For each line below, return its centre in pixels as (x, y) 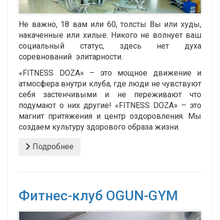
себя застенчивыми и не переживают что (110, 95)
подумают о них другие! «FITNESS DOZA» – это (110, 106)
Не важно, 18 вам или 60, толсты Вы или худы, (110, 25)
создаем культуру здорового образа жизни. (99, 127)
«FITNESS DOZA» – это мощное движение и (110, 73)
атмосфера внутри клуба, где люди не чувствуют (110, 84)
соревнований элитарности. (71, 57)
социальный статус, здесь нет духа (110, 46)
